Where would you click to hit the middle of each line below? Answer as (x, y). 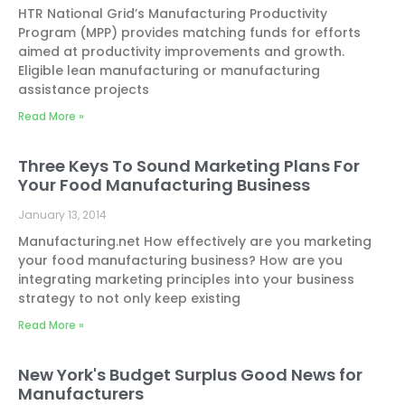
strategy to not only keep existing (129, 298)
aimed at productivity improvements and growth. (181, 52)
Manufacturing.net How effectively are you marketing (195, 241)
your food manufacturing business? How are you (180, 260)
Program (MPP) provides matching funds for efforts (189, 33)
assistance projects (84, 89)
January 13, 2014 (62, 215)
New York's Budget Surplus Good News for (190, 375)
